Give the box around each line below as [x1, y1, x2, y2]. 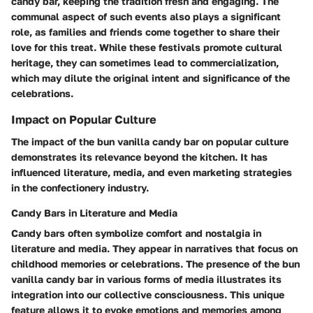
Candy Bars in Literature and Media [11, 206, 177, 219]
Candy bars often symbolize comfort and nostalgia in [11, 226, 261, 239]
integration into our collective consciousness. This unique [11, 288, 284, 300]
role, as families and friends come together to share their [11, 25, 279, 38]
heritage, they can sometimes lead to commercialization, [11, 56, 279, 68]
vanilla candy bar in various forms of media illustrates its [11, 272, 282, 285]
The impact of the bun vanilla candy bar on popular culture [11, 135, 289, 147]
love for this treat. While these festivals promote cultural [11, 41, 282, 53]
